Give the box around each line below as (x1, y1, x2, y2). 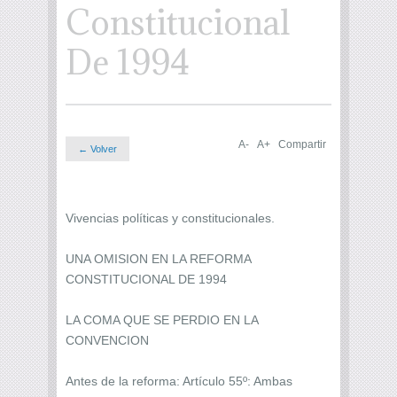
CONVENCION (66, 332, 149, 347)
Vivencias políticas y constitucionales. (66, 210, 275, 225)
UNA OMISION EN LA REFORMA (66, 251, 251, 266)
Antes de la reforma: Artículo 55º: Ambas (66, 373, 292, 388)
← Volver (78, 144, 117, 154)
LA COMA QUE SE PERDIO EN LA (66, 312, 258, 327)
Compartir (278, 138, 326, 151)
